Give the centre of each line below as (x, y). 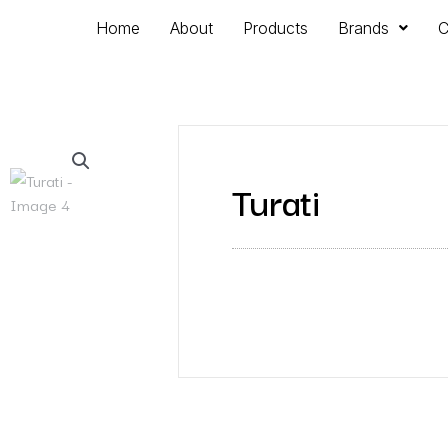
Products (276, 27)
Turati (275, 200)
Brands (364, 27)
